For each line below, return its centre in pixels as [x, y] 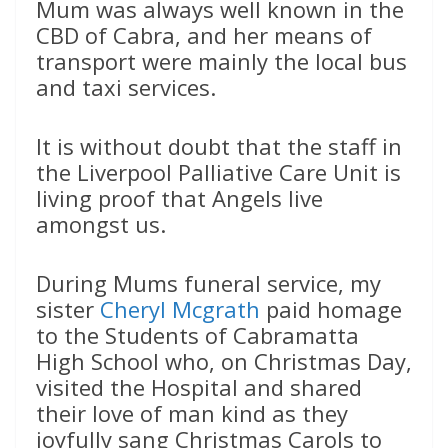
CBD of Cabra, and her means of [204, 35]
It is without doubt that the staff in [219, 146]
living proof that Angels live [179, 198]
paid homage [331, 309]
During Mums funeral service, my [208, 283]
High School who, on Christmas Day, [224, 361]
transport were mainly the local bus [221, 61]
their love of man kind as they [192, 413]
